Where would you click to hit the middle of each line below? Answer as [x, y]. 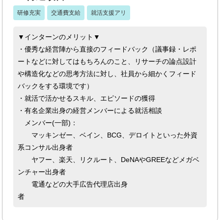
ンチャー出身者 [45, 172]
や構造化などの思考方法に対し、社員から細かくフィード [107, 73]
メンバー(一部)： [48, 123]
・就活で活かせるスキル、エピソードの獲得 [87, 98]
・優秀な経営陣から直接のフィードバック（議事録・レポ [107, 49]
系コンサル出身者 [45, 147]
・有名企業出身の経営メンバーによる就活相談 [90, 110]
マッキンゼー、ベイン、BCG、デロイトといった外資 [108, 135]
